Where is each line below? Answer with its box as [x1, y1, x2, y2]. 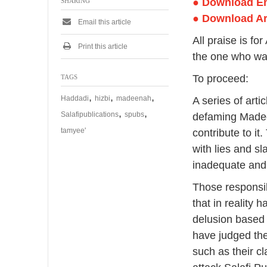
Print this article [76, 42, 128, 51]
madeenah [116, 94, 151, 103]
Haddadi [61, 94, 89, 103]
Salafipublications [61, 110, 119, 119]
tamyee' [61, 126, 86, 135]
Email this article [76, 18, 131, 26]
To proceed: [193, 73, 249, 85]
